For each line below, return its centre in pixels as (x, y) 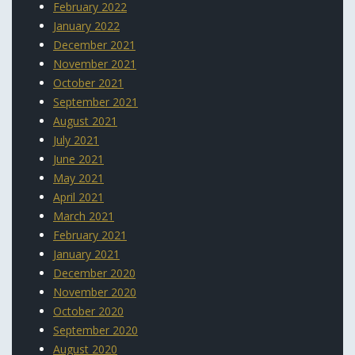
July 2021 (76, 139)
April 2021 (78, 197)
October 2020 (88, 311)
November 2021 (95, 63)
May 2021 (78, 177)
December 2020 (94, 273)
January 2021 (86, 254)
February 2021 (90, 235)
